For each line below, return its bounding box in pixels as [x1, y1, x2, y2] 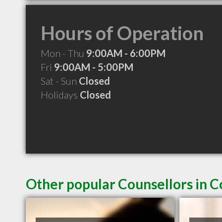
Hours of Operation [41, 21, 204, 44]
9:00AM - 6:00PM [86, 47, 166, 59]
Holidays [41, 89, 80, 101]
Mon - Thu [41, 47, 86, 59]
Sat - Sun [41, 75, 79, 87]
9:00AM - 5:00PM [54, 61, 133, 73]
